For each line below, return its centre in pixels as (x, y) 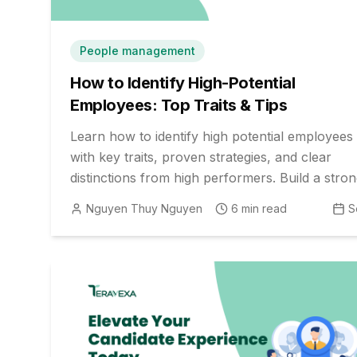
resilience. (100, 219)
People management (137, 50)
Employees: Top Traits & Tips (178, 105)
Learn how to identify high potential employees (212, 136)
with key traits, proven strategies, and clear (201, 157)
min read (263, 208)
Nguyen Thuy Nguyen (144, 208)
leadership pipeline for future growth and (195, 198)
